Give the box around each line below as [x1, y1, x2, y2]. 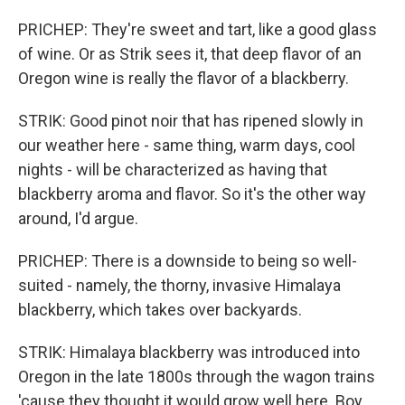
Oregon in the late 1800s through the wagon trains [18, 367, 375, 386]
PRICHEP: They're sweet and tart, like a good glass [18, 20, 377, 39]
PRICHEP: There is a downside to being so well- [18, 251, 357, 270]
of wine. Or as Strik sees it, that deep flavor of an [18, 44, 362, 63]
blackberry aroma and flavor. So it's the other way [18, 184, 366, 203]
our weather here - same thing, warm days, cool [18, 136, 355, 155]
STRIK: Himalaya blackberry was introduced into [18, 343, 360, 362]
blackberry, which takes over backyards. [18, 300, 302, 319]
